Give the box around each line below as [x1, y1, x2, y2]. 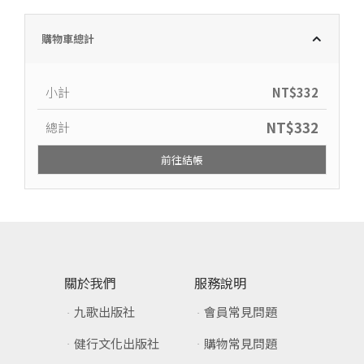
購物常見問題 [204, 334, 278, 352]
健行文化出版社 [74, 334, 160, 352]
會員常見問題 [204, 303, 278, 321]
